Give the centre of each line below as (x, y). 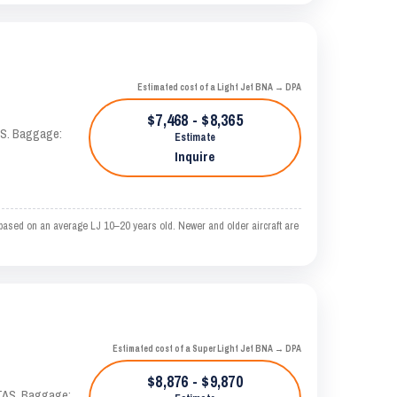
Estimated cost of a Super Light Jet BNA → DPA (206, 349)
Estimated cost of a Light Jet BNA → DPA (219, 87)
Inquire (195, 156)
